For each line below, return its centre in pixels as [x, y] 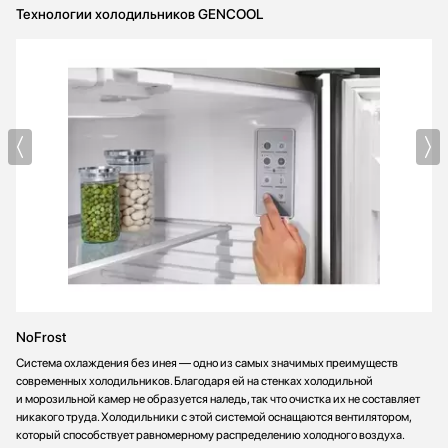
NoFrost [41, 336]
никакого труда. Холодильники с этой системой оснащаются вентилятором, [213, 416]
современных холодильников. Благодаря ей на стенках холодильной [194, 380]
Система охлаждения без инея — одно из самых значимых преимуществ [207, 362]
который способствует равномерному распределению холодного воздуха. [210, 434]
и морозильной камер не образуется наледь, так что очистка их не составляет [218, 398]
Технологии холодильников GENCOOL [139, 14]
